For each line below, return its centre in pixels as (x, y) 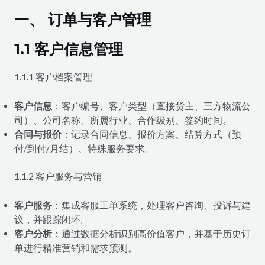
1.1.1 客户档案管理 (53, 77)
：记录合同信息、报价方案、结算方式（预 (151, 135)
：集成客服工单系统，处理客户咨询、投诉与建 (151, 206)
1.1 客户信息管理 (68, 49)
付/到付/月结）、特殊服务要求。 (84, 149)
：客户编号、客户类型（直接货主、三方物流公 (151, 106)
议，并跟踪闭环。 (52, 220)
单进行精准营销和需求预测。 (75, 248)
